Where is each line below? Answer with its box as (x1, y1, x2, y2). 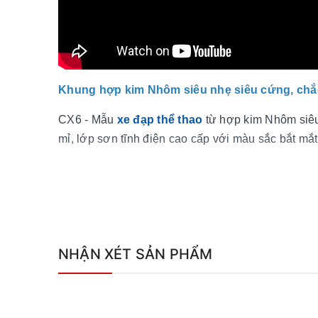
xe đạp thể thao (116, 113, 206, 126)
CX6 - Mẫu (58, 113, 117, 126)
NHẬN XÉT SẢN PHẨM (58, 245, 213, 263)
